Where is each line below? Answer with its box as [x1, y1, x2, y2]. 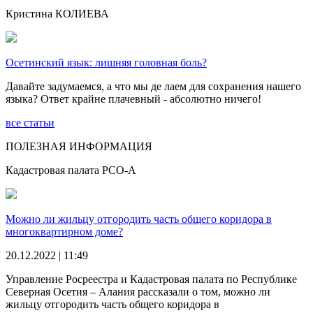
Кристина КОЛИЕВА [6, 7, 109, 20]
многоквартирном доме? [6, 225, 123, 238]
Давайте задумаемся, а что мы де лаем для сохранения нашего [6, 80, 301, 92]
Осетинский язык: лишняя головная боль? [6, 56, 207, 68]
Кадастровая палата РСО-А [6, 163, 136, 176]
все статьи [6, 116, 54, 129]
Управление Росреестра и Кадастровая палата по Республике [6, 272, 297, 285]
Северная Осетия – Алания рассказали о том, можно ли [6, 285, 270, 298]
